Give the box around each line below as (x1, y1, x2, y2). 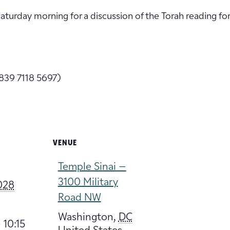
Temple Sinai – (57, 162, 126, 172)
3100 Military (57, 177, 118, 188)
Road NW (57, 193, 101, 203)
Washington (57, 212, 113, 223)
